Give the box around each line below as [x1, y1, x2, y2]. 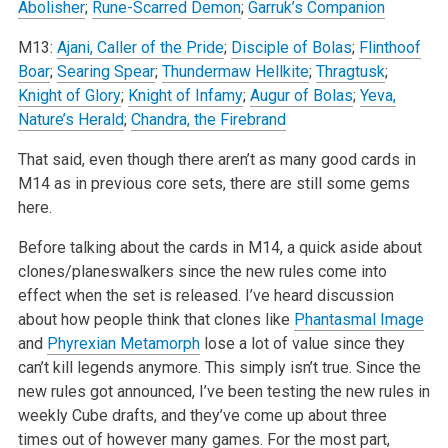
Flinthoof [358, 37, 421, 57]
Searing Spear [56, 61, 155, 81]
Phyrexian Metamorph [46, 333, 200, 353]
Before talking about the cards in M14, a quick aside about [17, 237, 422, 257]
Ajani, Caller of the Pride [56, 37, 224, 57]
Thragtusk [315, 61, 385, 81]
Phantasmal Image [293, 309, 424, 329]
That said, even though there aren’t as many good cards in [17, 149, 416, 169]
